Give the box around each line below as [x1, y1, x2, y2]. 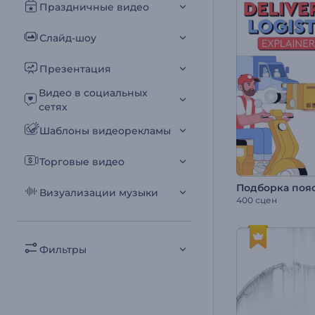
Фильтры [39, 243, 86, 256]
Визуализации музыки [39, 186, 158, 199]
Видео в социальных [39, 86, 148, 99]
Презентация [39, 63, 111, 75]
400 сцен [236, 194, 277, 205]
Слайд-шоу [39, 32, 96, 44]
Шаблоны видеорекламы [39, 124, 171, 137]
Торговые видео [39, 155, 124, 168]
